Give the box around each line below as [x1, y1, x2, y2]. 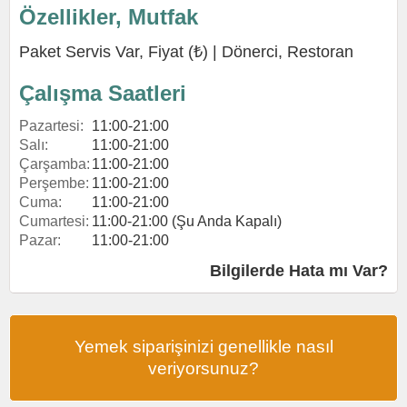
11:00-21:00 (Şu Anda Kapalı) [92, 213, 282, 229]
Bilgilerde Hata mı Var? [210, 262, 388, 280]
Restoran [287, 43, 353, 61]
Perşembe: [19, 175, 89, 191]
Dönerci [222, 43, 278, 61]
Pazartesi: [19, 118, 84, 134]
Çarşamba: [19, 156, 90, 172]
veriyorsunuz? [148, 359, 259, 378]
